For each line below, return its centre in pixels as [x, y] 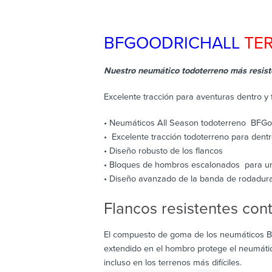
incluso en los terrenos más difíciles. [172, 262]
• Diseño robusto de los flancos [163, 151]
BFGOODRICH [158, 43]
